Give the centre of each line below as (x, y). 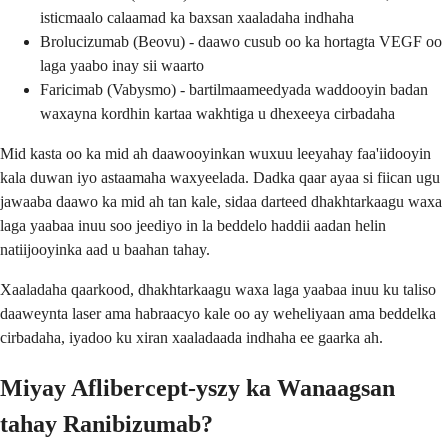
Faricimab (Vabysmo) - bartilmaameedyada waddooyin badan (234, 90)
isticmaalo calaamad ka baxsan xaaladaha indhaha (197, 18)
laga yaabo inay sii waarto (122, 66)
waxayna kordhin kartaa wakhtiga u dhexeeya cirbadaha (217, 114)
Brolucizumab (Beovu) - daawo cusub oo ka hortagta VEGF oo (241, 42)
